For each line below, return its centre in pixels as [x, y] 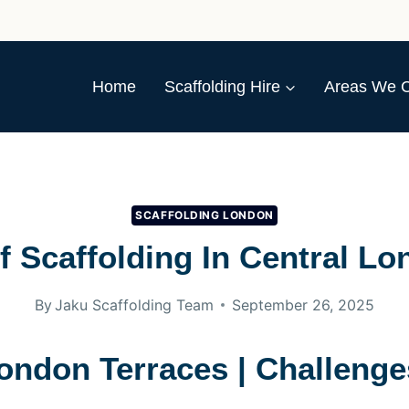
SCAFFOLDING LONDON [204, 215]
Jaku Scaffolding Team [135, 304]
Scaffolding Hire [222, 87]
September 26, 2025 [304, 304]
